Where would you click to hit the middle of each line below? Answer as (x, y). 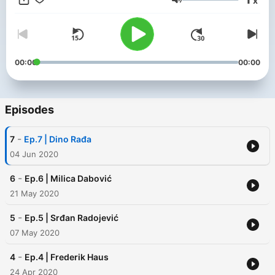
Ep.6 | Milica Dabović (68, 179)
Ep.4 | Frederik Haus (67, 257)
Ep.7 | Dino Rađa (58, 139)
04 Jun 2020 (34, 154)
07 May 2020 (35, 233)
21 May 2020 (34, 194)
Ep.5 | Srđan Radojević (72, 218)
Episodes (29, 110)
